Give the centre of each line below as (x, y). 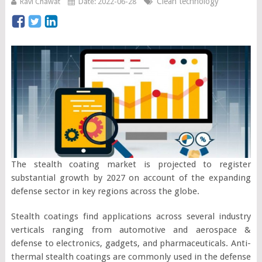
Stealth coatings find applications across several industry (131, 216)
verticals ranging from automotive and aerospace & (131, 230)
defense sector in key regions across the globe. (105, 191)
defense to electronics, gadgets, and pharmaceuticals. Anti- (131, 243)
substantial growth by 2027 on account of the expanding (131, 177)
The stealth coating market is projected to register (131, 164)
